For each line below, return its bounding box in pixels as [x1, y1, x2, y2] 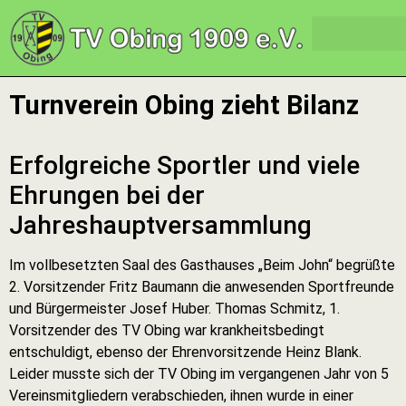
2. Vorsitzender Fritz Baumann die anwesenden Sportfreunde [9, 278, 394, 295]
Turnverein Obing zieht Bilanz [9, 90, 359, 121]
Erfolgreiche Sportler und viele [9, 150, 360, 180]
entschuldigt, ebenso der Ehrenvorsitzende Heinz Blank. [9, 343, 362, 361]
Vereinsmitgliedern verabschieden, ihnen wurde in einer [9, 387, 353, 404]
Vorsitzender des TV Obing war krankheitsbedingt [9, 322, 324, 339]
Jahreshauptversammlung [9, 210, 312, 240]
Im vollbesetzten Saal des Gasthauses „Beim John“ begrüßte [9, 256, 395, 274]
